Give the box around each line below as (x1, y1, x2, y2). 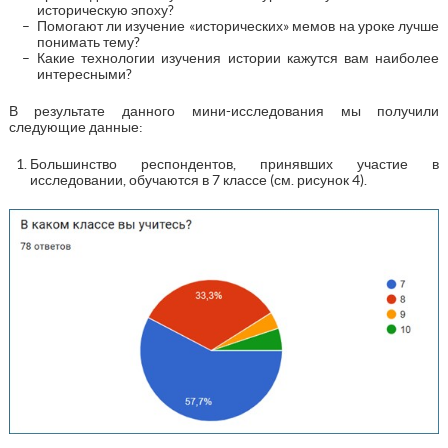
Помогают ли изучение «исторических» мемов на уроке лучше (36, 17, 440, 34)
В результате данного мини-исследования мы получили (8, 102, 440, 119)
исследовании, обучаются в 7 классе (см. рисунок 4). (29, 171, 367, 188)
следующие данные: (8, 118, 143, 135)
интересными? (36, 65, 132, 82)
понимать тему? (36, 33, 140, 50)
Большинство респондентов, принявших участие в (29, 155, 440, 172)
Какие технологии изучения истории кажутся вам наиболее (36, 49, 440, 66)
